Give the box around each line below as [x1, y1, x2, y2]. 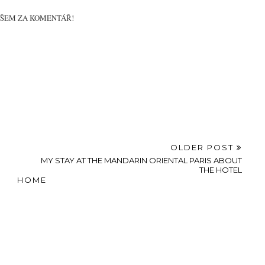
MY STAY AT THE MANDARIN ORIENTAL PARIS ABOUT [41, 156, 242, 166]
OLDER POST [170, 143, 237, 153]
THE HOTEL [199, 165, 242, 175]
